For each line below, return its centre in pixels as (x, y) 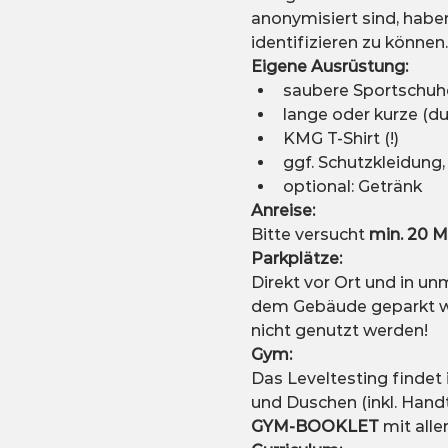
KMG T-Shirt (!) (340, 139)
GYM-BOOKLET (316, 427)
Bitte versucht (309, 235)
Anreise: (284, 211)
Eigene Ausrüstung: (329, 67)
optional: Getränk (352, 187)
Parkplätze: (296, 259)
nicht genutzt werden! (339, 331)
